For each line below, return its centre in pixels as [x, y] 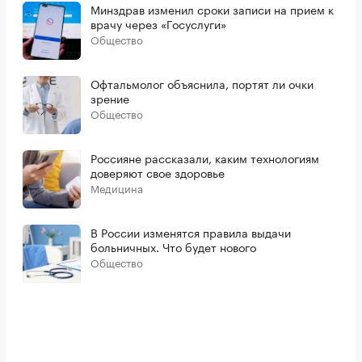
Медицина [117, 187]
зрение [110, 97]
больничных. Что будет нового [173, 246]
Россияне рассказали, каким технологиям [205, 157]
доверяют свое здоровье [158, 172]
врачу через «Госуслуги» [158, 23]
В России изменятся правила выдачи [191, 232]
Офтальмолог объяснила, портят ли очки [202, 83]
